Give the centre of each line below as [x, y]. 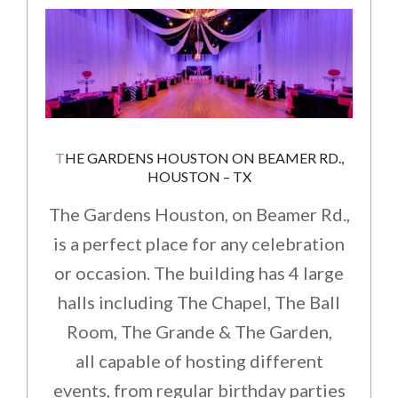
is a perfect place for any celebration [199, 243]
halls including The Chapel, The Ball [199, 302]
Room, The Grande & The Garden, [199, 331]
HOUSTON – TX [199, 176]
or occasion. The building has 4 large [199, 272]
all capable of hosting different [199, 360]
